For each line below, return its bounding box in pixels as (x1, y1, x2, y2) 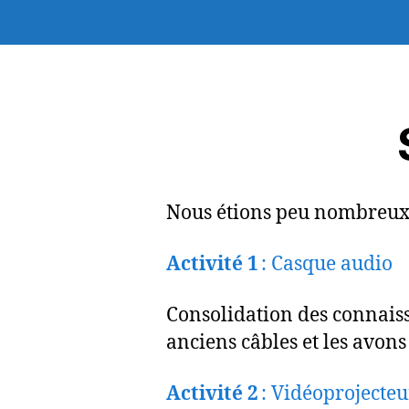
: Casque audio (261, 251, 393, 277)
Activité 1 (166, 251, 261, 277)
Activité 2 (166, 382, 258, 407)
